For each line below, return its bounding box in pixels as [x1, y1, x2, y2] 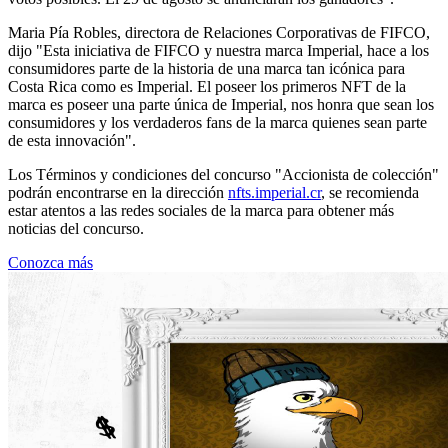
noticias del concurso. [8, 219, 144, 237]
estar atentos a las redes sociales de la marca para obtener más [8, 201, 394, 219]
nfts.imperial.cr [228, 183, 321, 201]
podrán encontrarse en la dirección [8, 183, 224, 201]
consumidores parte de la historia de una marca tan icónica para [8, 59, 405, 77]
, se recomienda [321, 183, 419, 201]
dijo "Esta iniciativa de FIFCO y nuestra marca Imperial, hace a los [8, 41, 429, 59]
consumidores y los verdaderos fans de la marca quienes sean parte [8, 113, 427, 131]
